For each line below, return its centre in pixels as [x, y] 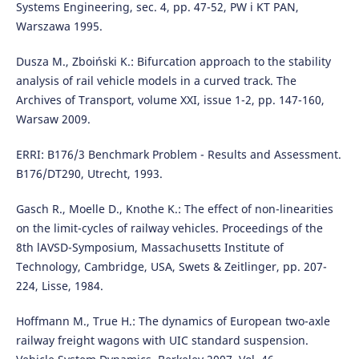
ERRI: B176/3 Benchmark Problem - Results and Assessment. [178, 155]
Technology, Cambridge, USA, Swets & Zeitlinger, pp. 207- [171, 267]
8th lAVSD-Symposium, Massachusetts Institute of [149, 248]
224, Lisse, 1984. [59, 286]
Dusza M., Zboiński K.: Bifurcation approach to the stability [173, 62]
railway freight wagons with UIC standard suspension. [162, 341]
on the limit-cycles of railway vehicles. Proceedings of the [169, 228]
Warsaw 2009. [53, 119]
